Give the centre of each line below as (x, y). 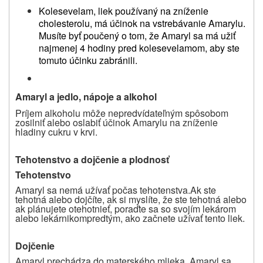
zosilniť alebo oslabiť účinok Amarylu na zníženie (117, 122)
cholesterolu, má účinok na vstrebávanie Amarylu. (142, 23)
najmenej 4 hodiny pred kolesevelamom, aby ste (139, 48)
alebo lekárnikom (51, 218)
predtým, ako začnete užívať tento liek (165, 218)
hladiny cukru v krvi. (56, 131)
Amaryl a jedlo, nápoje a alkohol (86, 96)
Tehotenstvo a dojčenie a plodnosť (92, 159)
